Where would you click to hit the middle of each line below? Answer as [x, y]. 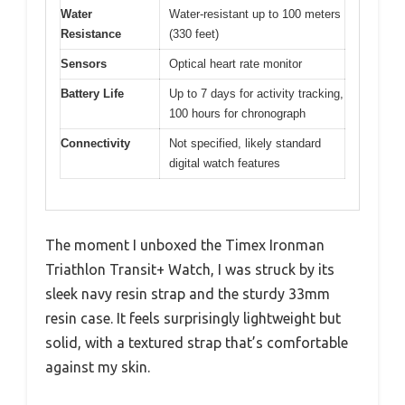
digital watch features [225, 163]
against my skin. [98, 367]
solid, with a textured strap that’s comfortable [197, 343]
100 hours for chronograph [237, 113]
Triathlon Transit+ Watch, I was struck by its [190, 269]
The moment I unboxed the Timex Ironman [185, 245]
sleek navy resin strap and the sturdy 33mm [188, 294]
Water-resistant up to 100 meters [255, 14]
